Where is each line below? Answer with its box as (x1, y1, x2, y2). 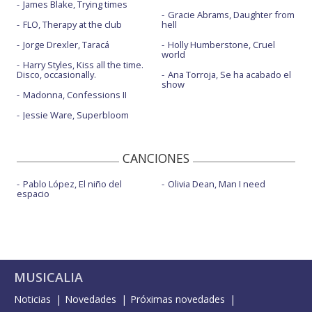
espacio (17, 187, 49, 200)
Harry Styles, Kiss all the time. (23, 58, 143, 71)
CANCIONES (123, 150, 189, 166)
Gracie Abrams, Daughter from (167, 8, 295, 21)
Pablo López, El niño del (23, 178, 122, 190)
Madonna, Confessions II (23, 88, 127, 101)
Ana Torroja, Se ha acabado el (167, 68, 291, 81)
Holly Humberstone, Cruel (167, 38, 275, 51)
